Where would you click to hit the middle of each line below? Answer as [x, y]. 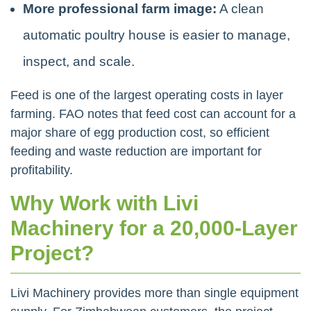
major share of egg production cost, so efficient [140, 132]
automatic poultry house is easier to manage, [157, 35]
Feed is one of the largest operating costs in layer [147, 95]
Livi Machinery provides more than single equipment [154, 293]
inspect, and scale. [79, 61]
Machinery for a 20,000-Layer [154, 228]
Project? [52, 253]
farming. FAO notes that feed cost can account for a [153, 114]
